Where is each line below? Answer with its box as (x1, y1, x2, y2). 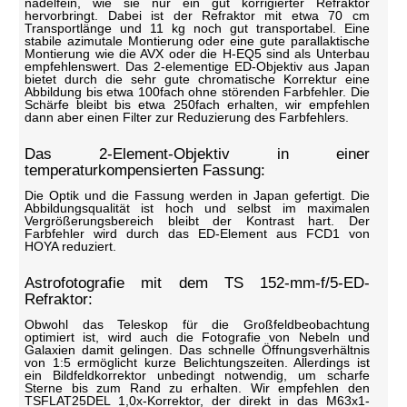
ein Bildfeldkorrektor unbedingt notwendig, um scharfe (25, 368, 370, 383)
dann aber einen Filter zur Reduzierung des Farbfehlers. (25, 110, 350, 125)
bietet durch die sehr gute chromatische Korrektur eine (25, 72, 370, 87)
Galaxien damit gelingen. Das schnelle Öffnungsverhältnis (25, 342, 370, 358)
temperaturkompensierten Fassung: (25, 162, 266, 180)
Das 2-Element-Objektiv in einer (25, 145, 370, 164)
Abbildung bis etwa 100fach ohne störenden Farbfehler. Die (25, 84, 370, 100)
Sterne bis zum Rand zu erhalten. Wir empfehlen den (25, 381, 370, 396)
